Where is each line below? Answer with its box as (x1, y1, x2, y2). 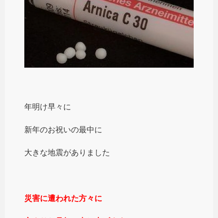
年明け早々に (24, 102, 71, 111)
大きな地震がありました (24, 148, 110, 157)
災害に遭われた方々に (24, 194, 102, 202)
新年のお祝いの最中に (24, 125, 102, 134)
